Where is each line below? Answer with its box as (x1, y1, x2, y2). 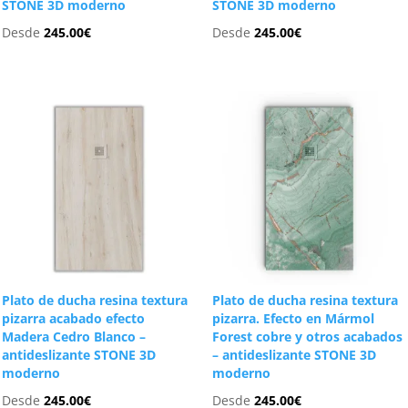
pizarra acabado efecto (2, 310, 146, 328)
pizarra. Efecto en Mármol (211, 310, 374, 328)
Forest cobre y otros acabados (211, 328, 403, 346)
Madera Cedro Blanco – (2, 328, 147, 346)
